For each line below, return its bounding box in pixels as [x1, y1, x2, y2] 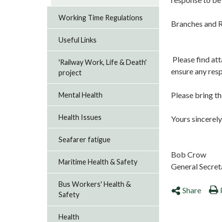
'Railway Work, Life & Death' [58, 57, 147, 66]
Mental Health [58, 90, 103, 99]
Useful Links [58, 35, 97, 44]
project [58, 68, 82, 77]
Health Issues [58, 112, 102, 121]
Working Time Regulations [58, 13, 143, 22]
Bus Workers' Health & [58, 180, 131, 189]
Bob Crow [171, 150, 206, 159]
